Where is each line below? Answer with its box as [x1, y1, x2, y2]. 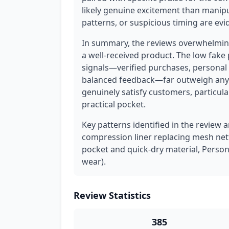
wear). [82, 156, 106, 167]
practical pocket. [82, 99, 146, 110]
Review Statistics [74, 189, 151, 201]
